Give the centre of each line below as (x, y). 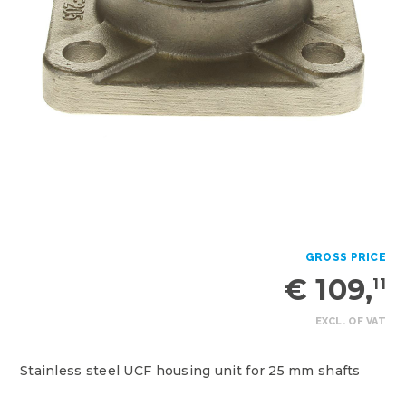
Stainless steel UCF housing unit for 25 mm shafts (190, 371)
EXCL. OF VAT (350, 321)
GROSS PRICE (345, 257)
